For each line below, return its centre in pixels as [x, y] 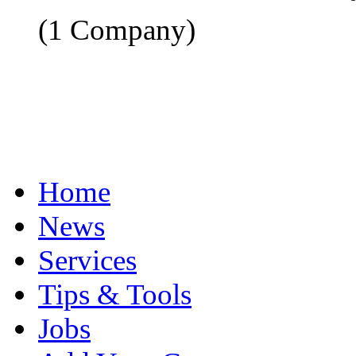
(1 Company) [117, 29]
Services [87, 260]
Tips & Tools [115, 294]
